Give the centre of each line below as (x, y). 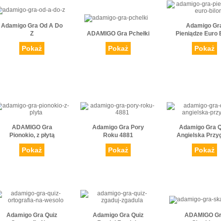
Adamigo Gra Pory (118, 128)
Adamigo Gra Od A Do (32, 26)
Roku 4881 (118, 135)
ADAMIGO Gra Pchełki (118, 34)
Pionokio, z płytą (32, 135)
